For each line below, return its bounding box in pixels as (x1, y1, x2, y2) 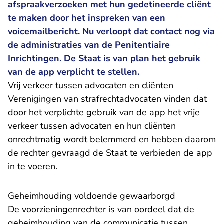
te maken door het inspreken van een (8, 12, 165, 24)
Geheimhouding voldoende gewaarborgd (8, 190, 175, 202)
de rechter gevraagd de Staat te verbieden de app (8, 147, 212, 159)
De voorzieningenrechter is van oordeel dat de (8, 203, 194, 215)
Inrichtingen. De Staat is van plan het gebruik (8, 52, 200, 64)
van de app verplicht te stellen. (8, 66, 139, 78)
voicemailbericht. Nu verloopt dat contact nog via (8, 25, 215, 37)
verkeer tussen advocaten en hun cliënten (8, 120, 176, 132)
